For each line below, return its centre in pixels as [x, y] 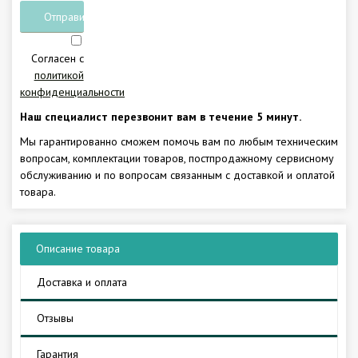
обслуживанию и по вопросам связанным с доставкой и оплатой [177, 175]
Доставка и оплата [82, 282]
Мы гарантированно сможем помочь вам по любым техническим [179, 141]
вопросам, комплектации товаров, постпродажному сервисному [177, 158]
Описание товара [78, 248]
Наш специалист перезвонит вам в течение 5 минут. [161, 116]
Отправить [69, 16]
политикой [59, 75]
